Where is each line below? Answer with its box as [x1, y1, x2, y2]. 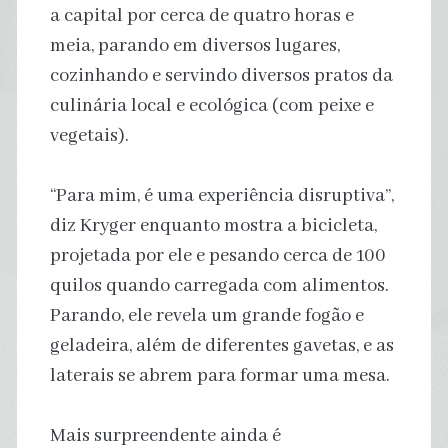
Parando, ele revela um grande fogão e [49, 303, 364, 328]
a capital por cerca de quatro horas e [49, 3, 354, 28]
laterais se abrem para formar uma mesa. [49, 363, 390, 388]
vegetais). [49, 123, 129, 148]
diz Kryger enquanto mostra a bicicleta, [49, 213, 377, 238]
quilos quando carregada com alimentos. [49, 273, 389, 298]
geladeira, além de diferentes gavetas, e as [49, 333, 394, 358]
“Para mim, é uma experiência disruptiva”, [49, 183, 394, 208]
